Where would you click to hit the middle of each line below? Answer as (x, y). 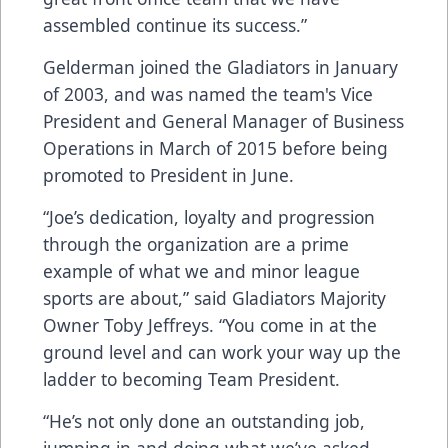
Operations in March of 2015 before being (215, 147)
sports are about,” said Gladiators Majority (214, 297)
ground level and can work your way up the (222, 351)
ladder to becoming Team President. (191, 378)
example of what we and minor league (201, 270)
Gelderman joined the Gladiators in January (220, 66)
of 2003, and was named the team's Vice (208, 93)
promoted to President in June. (168, 174)
